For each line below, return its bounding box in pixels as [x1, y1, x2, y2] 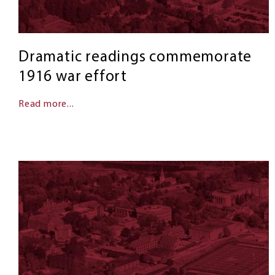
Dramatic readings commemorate [18, 50, 252, 66]
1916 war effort [18, 69, 128, 85]
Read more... [18, 99, 74, 110]
